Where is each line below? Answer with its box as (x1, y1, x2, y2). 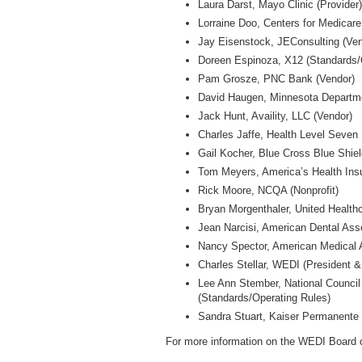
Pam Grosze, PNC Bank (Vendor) (198, 73, 355, 85)
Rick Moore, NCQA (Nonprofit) (198, 184, 339, 196)
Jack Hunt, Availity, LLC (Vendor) (198, 110, 352, 122)
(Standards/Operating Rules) (198, 292, 330, 304)
